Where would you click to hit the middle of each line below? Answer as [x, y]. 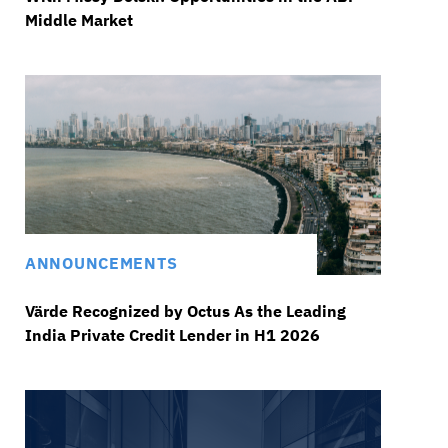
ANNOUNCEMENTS [101, 263]
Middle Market [78, 20]
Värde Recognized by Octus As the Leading [185, 311]
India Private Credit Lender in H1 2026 [172, 335]
